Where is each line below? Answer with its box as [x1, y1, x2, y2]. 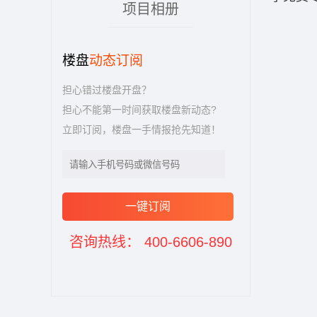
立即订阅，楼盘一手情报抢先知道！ [62, 124, 221, 135]
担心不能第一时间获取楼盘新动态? [62, 104, 217, 115]
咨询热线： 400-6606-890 [69, 234, 232, 250]
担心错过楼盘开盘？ [62, 84, 151, 96]
